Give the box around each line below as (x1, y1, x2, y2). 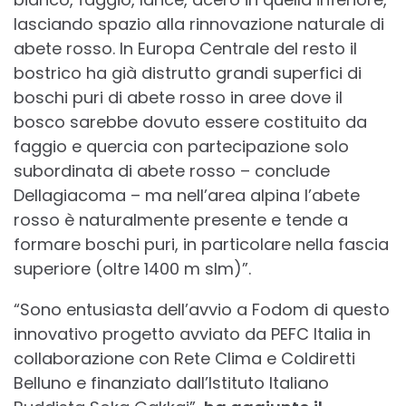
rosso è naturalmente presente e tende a (14, 208, 348, 232)
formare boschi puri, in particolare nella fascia (14, 233, 389, 256)
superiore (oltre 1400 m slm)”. (14, 257, 251, 281)
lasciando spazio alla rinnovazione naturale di (14, 13, 384, 36)
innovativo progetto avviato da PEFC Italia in (14, 323, 371, 346)
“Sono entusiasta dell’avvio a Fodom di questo (14, 298, 390, 322)
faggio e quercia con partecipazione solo (14, 135, 349, 159)
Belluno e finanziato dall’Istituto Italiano (14, 372, 329, 395)
